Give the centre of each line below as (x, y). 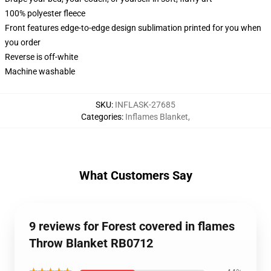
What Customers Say (135, 175)
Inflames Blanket (157, 117)
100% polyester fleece (45, 13)
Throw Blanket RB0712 (91, 243)
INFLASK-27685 (145, 105)
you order (23, 42)
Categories (101, 117)
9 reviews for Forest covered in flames (132, 226)
